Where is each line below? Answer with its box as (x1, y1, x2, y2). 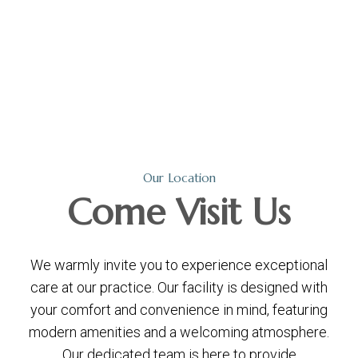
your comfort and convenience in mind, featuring (30, 301, 328, 319)
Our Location (142, 170, 216, 186)
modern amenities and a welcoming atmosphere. (29, 324, 329, 341)
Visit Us (176, 189, 291, 236)
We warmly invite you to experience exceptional (30, 257, 328, 274)
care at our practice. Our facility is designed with (30, 279, 328, 296)
